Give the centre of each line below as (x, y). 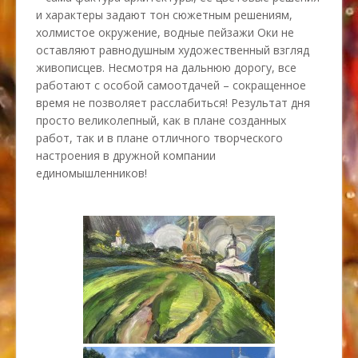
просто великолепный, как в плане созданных (161, 120)
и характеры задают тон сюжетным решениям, (164, 14)
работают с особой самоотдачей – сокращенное (171, 85)
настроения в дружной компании (126, 155)
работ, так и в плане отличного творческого (159, 137)
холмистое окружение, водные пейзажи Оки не (165, 32)
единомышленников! (91, 173)
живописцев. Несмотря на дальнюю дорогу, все (166, 67)
